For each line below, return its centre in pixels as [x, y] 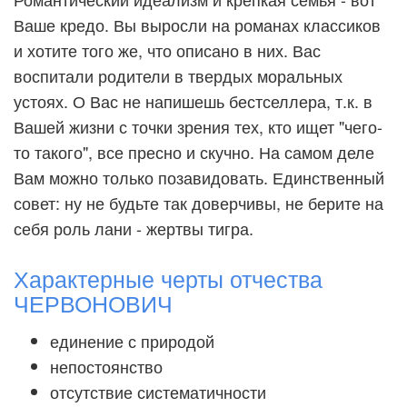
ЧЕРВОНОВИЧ [93, 303]
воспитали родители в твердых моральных [178, 75]
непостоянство [106, 366]
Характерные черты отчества [168, 278]
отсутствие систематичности [158, 392]
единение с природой [132, 341]
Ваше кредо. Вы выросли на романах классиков [197, 25]
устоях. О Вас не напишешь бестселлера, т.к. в [193, 101]
